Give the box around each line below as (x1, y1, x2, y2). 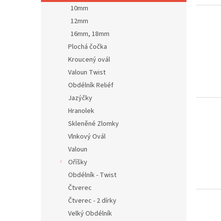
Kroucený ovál (68, 55, 110, 65)
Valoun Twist (68, 68, 106, 77)
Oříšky (68, 157, 87, 167)
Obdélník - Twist (68, 170, 116, 180)
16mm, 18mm (71, 29, 110, 39)
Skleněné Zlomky (68, 119, 119, 129)
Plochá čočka (68, 42, 107, 52)
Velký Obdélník (68, 209, 112, 219)
